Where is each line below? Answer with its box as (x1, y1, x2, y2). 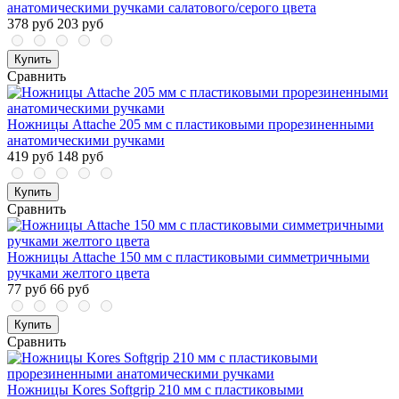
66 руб (50, 281, 89, 297)
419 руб (7, 149, 53, 165)
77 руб (7, 281, 46, 297)
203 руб (57, 16, 103, 32)
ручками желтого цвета (7, 265, 150, 281)
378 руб (7, 16, 53, 32)
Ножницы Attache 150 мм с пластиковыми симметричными (7, 249, 370, 265)
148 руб (57, 149, 103, 165)
